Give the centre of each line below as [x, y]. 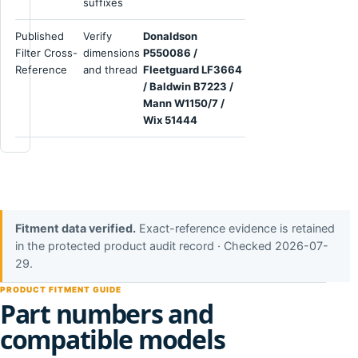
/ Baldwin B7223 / [188, 86]
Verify [97, 36]
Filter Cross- [46, 53]
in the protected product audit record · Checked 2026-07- [172, 246]
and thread [110, 70]
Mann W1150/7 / [184, 103]
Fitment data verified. [76, 228]
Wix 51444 [170, 120]
